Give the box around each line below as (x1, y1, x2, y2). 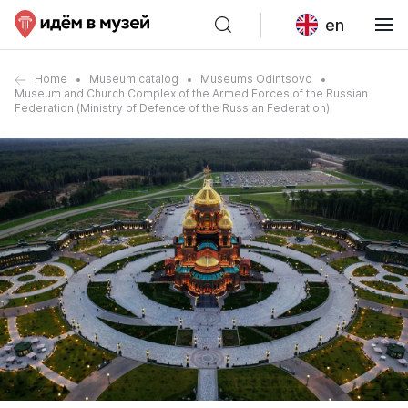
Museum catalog (89, 72, 178, 86)
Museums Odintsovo (200, 72, 312, 86)
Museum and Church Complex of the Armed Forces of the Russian (15, 87, 368, 100)
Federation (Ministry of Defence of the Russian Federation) (15, 101, 330, 115)
